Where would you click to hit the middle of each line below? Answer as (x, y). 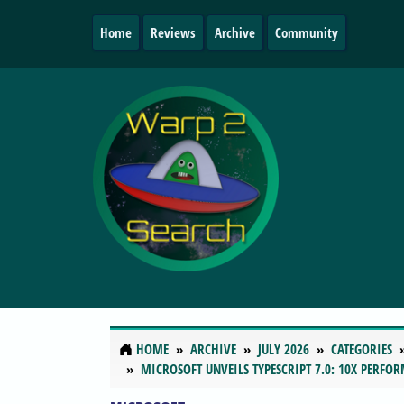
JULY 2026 (284, 349)
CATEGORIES (362, 349)
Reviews (174, 32)
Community (306, 32)
